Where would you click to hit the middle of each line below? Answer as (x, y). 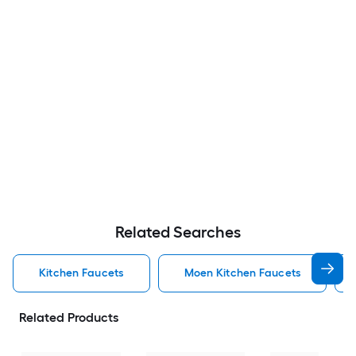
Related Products (69, 318)
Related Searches (178, 232)
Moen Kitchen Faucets (242, 273)
